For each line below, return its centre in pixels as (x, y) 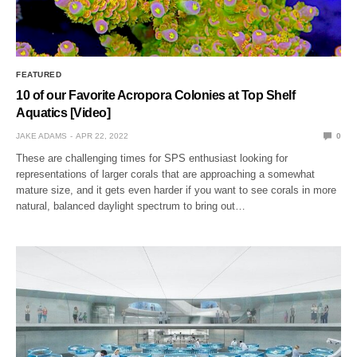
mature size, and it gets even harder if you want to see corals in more (177, 190)
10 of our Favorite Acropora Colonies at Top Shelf (156, 95)
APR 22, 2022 (102, 135)
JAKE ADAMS (41, 135)
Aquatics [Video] (63, 112)
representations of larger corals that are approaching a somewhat (166, 174)
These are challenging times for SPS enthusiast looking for (152, 158)
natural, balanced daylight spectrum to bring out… (131, 206)
